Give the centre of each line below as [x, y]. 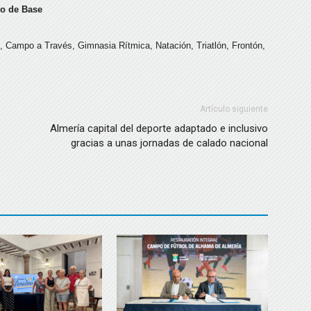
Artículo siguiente [234, 109]
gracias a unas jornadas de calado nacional [169, 143]
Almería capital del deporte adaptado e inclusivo [159, 128]
